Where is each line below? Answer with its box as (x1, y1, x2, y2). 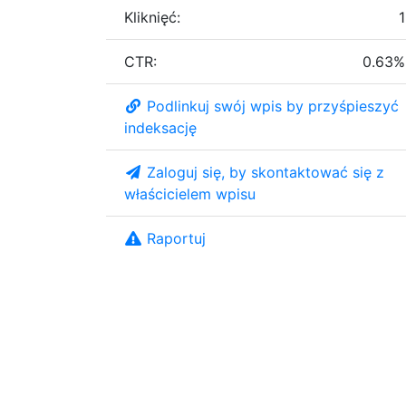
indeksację (124, 118, 197, 137)
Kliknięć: (124, 7, 180, 26)
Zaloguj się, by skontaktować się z (147, 162, 384, 181)
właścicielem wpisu (124, 184, 256, 203)
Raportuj (147, 228, 206, 247)
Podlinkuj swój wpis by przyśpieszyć (147, 96, 399, 115)
